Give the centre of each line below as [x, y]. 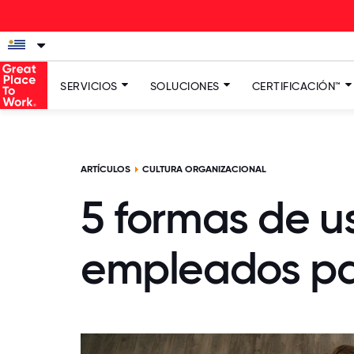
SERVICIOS [89, 86]
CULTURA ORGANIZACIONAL [205, 169]
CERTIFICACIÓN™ [296, 86]
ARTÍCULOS [105, 169]
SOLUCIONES [185, 86]
